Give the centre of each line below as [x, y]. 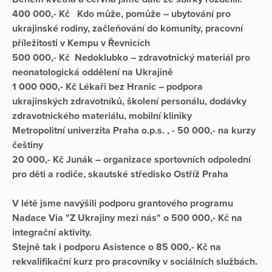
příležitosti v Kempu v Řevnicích [81, 43]
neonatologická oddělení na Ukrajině [93, 72]
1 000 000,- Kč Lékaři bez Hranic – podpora [107, 87]
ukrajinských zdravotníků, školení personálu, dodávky [129, 101]
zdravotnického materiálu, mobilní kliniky [102, 116]
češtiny [28, 145]
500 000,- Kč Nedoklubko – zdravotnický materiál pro [131, 57]
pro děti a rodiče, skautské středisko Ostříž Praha [120, 174]
